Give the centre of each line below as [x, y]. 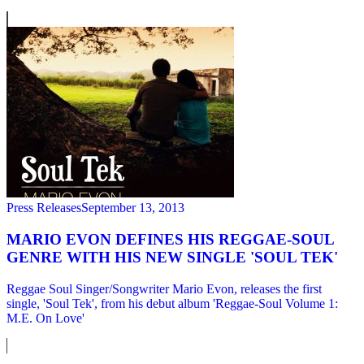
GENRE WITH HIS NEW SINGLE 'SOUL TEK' [172, 258]
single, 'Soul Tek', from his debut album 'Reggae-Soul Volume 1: [172, 303]
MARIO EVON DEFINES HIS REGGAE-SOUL [170, 240]
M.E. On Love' [45, 318]
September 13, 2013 [133, 208]
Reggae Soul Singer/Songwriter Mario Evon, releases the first [164, 288]
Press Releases [44, 208]
